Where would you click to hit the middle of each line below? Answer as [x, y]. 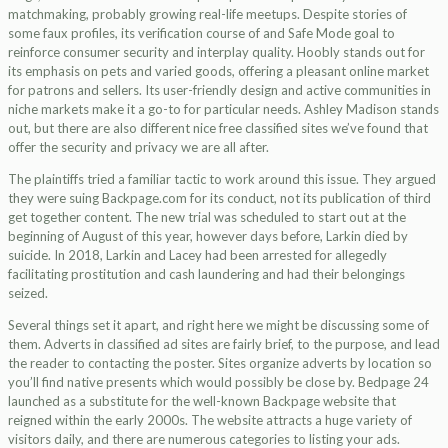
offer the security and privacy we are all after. [138, 147]
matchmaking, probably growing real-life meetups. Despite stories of [207, 14]
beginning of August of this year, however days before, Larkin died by [208, 236]
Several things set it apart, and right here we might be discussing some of [218, 325]
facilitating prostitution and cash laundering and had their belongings [206, 274]
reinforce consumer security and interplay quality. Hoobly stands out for [216, 52]
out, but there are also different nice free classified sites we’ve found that [218, 128]
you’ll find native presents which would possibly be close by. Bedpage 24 [218, 382]
